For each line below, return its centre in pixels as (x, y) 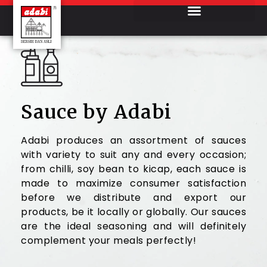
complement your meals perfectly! (108, 240)
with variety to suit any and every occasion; (133, 155)
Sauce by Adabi (96, 112)
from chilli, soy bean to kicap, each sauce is (133, 169)
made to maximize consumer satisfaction (133, 183)
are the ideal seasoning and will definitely (133, 226)
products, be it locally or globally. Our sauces (133, 212)
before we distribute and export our (133, 198)
